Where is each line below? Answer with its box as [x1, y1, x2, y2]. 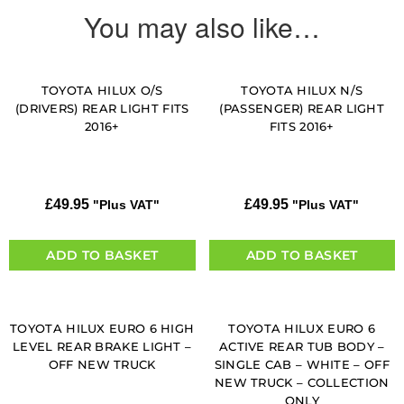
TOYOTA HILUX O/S [41, 83, 163, 98]
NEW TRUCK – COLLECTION [214, 375, 390, 390]
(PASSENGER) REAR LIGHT [219, 101, 385, 116]
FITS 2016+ [269, 119, 335, 134]
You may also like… [84, 7, 320, 47]
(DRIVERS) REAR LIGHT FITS [14, 101, 189, 116]
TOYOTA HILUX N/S [241, 83, 363, 98]
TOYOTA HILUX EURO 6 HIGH [10, 321, 195, 336]
